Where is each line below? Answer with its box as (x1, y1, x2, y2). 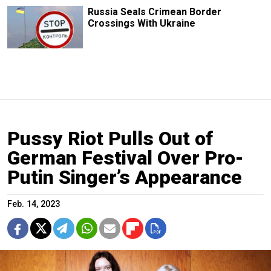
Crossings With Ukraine (87, 17, 195, 29)
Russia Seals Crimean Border (87, 5, 221, 18)
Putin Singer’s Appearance (7, 165, 242, 189)
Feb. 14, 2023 (7, 198, 60, 209)
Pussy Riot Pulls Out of (7, 126, 213, 150)
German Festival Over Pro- (7, 146, 244, 169)
